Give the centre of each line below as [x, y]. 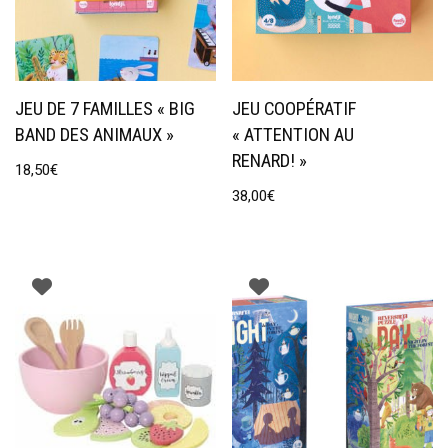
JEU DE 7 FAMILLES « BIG [105, 109]
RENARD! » [270, 161]
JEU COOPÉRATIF [295, 109]
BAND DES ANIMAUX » [94, 135]
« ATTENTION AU [293, 135]
